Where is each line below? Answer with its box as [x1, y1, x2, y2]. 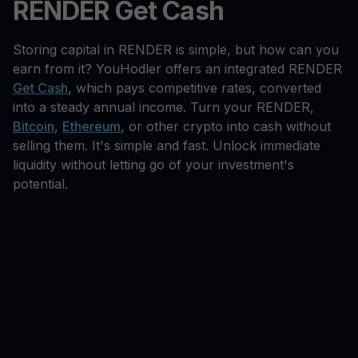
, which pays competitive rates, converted [68, 80, 321, 97]
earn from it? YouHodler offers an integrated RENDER [13, 61, 342, 78]
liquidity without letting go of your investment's [13, 157, 294, 173]
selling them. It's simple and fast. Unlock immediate [13, 137, 320, 154]
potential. [13, 176, 68, 193]
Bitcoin [13, 118, 54, 135]
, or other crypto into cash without [121, 118, 331, 135]
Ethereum [62, 118, 121, 135]
